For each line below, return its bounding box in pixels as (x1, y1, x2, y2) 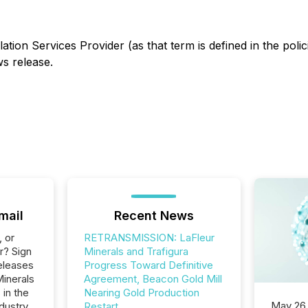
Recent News (113, 208, 194, 223)
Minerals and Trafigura (83, 245, 188, 258)
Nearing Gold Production (83, 286, 199, 299)
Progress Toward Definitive (83, 258, 213, 272)
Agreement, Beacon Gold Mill (83, 272, 222, 285)
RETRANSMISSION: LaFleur (83, 231, 214, 244)
